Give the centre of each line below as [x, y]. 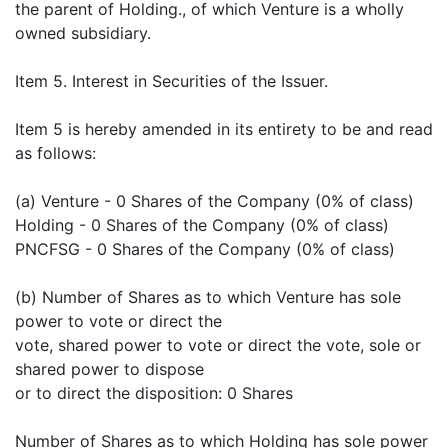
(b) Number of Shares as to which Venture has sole [208, 297]
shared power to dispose [109, 369]
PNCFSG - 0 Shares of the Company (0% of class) [205, 249]
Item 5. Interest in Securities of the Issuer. [171, 81]
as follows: [55, 153]
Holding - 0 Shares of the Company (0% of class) [202, 225]
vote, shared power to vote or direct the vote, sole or [218, 345]
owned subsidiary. [83, 33]
